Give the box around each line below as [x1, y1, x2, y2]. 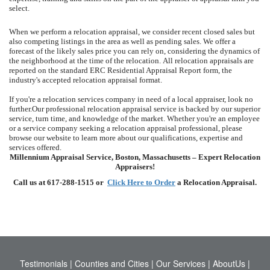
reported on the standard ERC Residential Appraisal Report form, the [9, 66, 232, 75]
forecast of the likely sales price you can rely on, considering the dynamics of [9, 46, 260, 55]
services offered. [9, 143, 61, 152]
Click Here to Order [107, 178, 175, 187]
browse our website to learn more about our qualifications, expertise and [9, 133, 243, 142]
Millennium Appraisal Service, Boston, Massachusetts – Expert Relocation [10, 152, 260, 162]
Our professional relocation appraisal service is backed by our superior [32, 104, 260, 113]
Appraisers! [115, 162, 155, 171]
